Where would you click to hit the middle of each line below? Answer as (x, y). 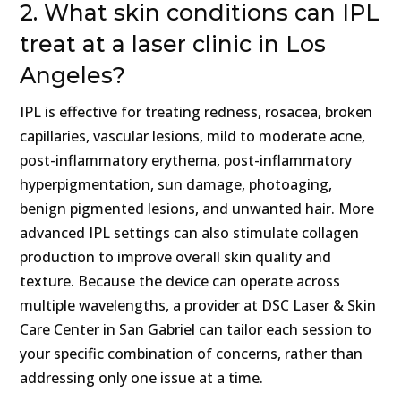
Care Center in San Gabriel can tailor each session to (196, 330)
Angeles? (73, 76)
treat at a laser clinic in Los (173, 44)
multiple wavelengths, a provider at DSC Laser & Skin (198, 306)
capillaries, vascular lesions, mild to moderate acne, (193, 137)
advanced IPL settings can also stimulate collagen (190, 233)
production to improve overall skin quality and (176, 257)
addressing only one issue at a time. (142, 378)
